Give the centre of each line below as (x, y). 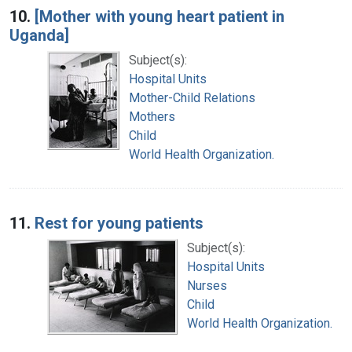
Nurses (207, 285)
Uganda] (39, 35)
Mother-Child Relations (192, 97)
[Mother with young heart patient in (159, 16)
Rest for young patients (119, 223)
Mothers (152, 116)
